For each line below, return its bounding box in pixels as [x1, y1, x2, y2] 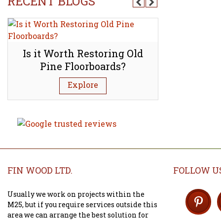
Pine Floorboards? [40, 60, 126, 73]
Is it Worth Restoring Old [23, 47, 143, 60]
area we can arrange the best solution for [7, 210, 148, 220]
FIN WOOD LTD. [7, 164, 73, 177]
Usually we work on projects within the [7, 189, 145, 199]
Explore [68, 79, 98, 90]
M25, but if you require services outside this [7, 200, 157, 210]
